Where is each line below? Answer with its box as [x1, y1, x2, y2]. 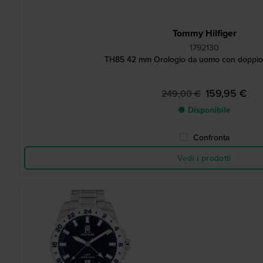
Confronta [193, 131, 230, 143]
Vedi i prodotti [177, 152, 231, 164]
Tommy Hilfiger [172, 26, 237, 40]
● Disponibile [178, 104, 231, 116]
